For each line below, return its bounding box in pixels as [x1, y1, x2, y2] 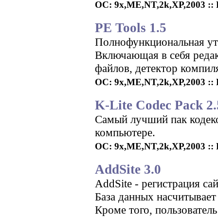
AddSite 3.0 [95, 162, 161, 177]
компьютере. [95, 126, 155, 139]
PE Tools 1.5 [95, 20, 166, 35]
